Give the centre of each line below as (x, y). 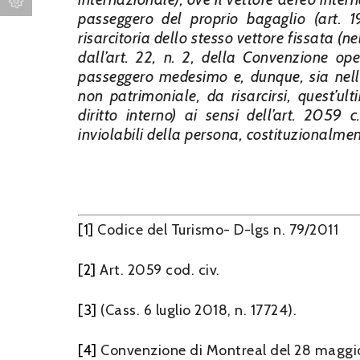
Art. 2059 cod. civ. (158, 270)
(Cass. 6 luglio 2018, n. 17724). (196, 310)
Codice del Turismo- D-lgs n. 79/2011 (216, 230)
